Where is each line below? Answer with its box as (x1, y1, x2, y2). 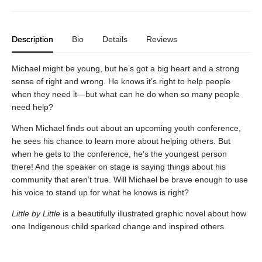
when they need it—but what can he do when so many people (12, 89, 240, 99)
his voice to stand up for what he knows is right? (12, 188, 189, 197)
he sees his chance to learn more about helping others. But (12, 136, 230, 146)
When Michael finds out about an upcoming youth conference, (12, 123, 241, 133)
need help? (12, 102, 53, 112)
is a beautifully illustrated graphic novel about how (60, 209, 246, 218)
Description (12, 35, 53, 44)
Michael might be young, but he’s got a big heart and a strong (12, 64, 239, 73)
